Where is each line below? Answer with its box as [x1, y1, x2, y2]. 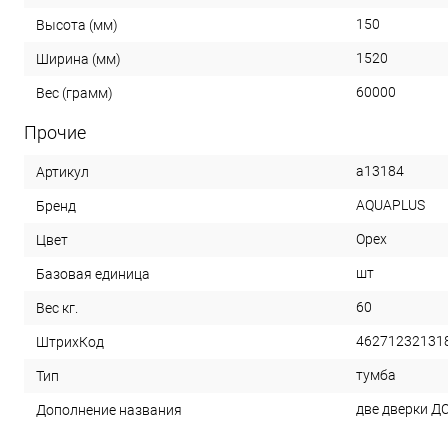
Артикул [36, 163, 89, 180]
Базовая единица [36, 265, 150, 282]
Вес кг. [36, 299, 78, 316]
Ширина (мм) [36, 50, 121, 67]
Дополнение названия [36, 401, 182, 418]
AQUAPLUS [356, 196, 425, 213]
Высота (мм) [36, 16, 118, 33]
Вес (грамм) [36, 84, 113, 101]
